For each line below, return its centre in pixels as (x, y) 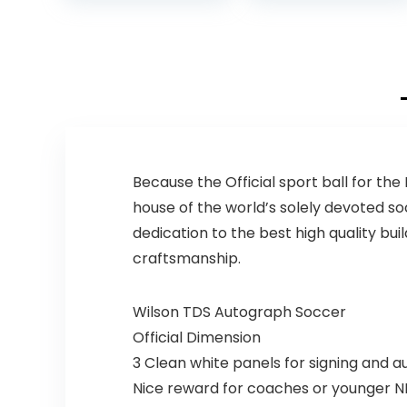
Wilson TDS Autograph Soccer (239, 313)
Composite (304, 13)
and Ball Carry (315, 67)
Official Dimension (196, 338)
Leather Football (323, 31)
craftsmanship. (186, 259)
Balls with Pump (320, 49)
